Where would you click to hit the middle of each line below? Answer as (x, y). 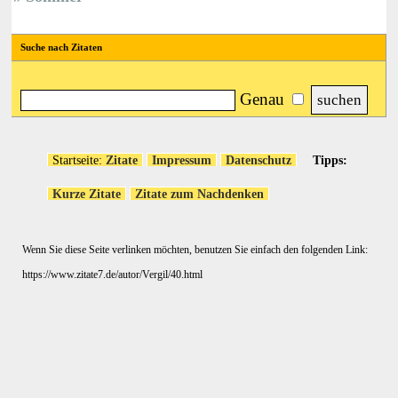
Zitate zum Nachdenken (199, 193)
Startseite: (77, 159)
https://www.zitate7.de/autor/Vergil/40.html (112, 275)
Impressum (182, 159)
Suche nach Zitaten (61, 47)
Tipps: (330, 159)
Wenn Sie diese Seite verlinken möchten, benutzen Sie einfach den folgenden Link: (195, 250)
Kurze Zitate (87, 193)
